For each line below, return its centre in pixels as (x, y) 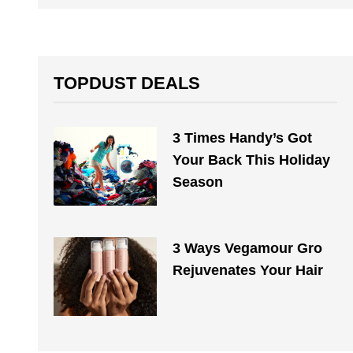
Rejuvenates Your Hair (247, 270)
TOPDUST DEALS (127, 83)
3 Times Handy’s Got (242, 138)
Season (197, 182)
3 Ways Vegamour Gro (247, 248)
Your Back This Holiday (251, 160)
